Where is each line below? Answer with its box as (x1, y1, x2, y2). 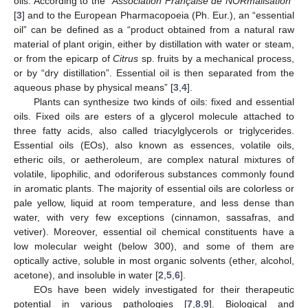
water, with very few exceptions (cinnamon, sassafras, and (14, 211, 294, 223)
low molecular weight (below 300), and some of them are (14, 240, 294, 252)
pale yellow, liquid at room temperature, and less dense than (14, 197, 294, 208)
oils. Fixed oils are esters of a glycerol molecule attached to (14, 110, 294, 122)
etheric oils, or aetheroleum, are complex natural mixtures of (14, 153, 294, 165)
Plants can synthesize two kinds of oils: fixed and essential (33, 96, 294, 107)
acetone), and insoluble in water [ (14, 269, 158, 280)
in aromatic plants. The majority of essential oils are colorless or (14, 182, 294, 194)
